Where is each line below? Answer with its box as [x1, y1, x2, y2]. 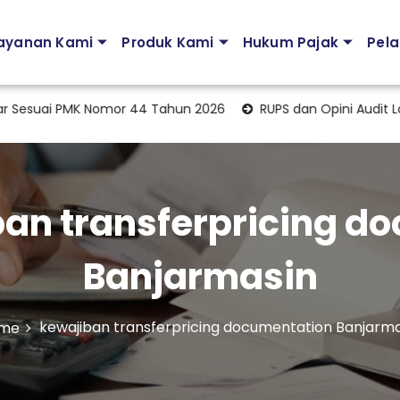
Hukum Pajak [242, 32, 338, 52]
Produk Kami [121, 32, 214, 52]
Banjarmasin [82, 252, 318, 302]
